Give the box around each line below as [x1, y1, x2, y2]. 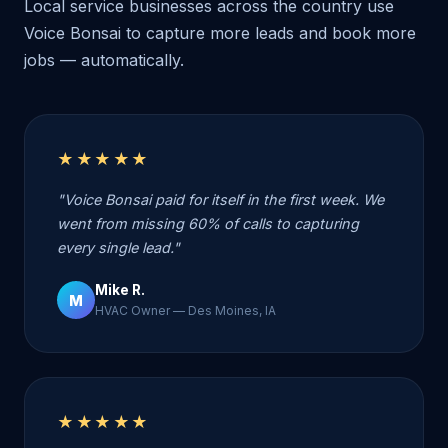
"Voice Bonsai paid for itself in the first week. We [57, 191, 384, 209]
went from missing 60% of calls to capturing [57, 215, 359, 233]
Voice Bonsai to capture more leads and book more [24, 23, 416, 44]
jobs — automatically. [24, 50, 184, 71]
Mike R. [95, 282, 145, 299]
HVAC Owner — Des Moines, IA [95, 303, 276, 319]
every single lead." [57, 239, 180, 257]
